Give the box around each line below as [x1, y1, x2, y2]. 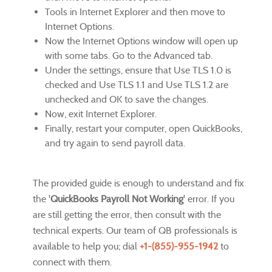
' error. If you [183, 193, 234, 205]
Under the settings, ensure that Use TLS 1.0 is [45, 64, 231, 76]
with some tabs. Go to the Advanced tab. [45, 50, 212, 62]
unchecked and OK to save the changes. [45, 93, 208, 106]
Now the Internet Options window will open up [45, 35, 238, 47]
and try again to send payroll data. [45, 137, 185, 149]
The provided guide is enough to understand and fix [33, 177, 244, 189]
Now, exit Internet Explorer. [45, 108, 157, 120]
